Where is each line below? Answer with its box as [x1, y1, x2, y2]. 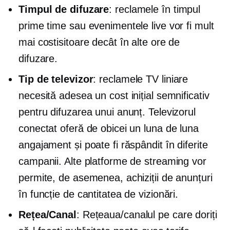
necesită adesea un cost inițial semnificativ [18, 90, 209, 101]
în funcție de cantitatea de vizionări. [18, 188, 179, 200]
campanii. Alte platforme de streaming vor [18, 156, 206, 167]
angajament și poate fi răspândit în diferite [18, 139, 208, 150]
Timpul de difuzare [18, 4, 109, 15]
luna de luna [144, 123, 199, 134]
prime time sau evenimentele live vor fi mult [18, 20, 214, 31]
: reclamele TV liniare [93, 73, 188, 85]
